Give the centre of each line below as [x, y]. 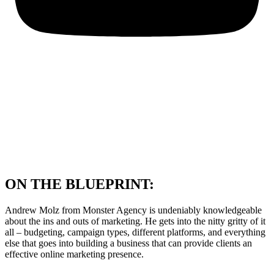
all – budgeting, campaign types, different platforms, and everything [135, 232]
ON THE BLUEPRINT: [80, 184]
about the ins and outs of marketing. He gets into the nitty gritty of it [135, 221]
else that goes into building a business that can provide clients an [128, 243]
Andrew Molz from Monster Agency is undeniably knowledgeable [133, 210]
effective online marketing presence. [74, 254]
